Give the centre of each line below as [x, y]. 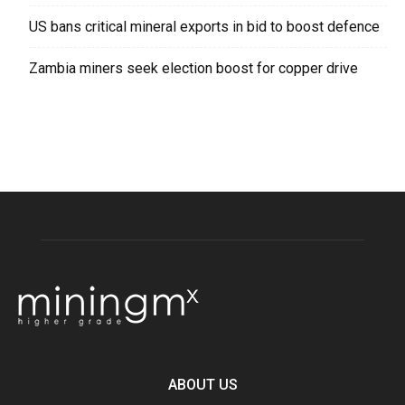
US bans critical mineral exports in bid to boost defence [204, 26]
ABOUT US [202, 384]
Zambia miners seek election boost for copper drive [193, 68]
